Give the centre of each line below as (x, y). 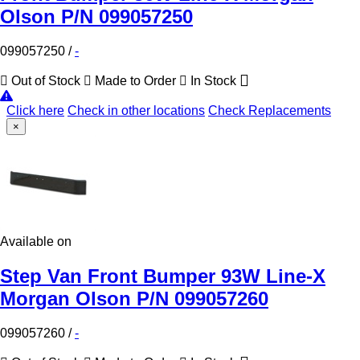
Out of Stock (46, 80)
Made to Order (135, 80)
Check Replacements (270, 110)
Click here (35, 110)
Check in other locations (136, 110)
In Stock (213, 80)
